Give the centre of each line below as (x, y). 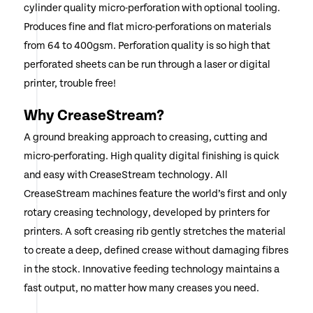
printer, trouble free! (70, 84)
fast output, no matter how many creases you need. (141, 289)
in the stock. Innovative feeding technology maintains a (151, 270)
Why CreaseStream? (94, 116)
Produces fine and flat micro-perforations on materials (147, 27)
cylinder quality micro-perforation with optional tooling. (152, 8)
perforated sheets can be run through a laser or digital (147, 65)
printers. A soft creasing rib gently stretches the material (154, 232)
